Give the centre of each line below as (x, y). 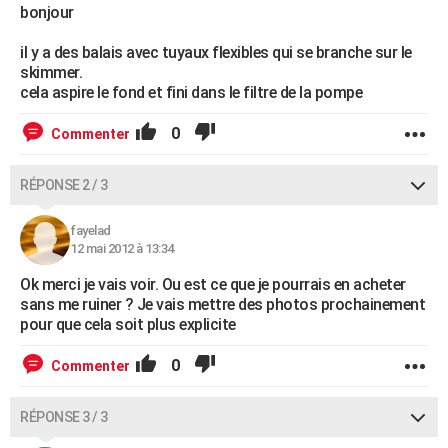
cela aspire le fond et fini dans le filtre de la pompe (191, 92)
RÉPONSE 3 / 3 (64, 417)
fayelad (90, 230)
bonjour (47, 12)
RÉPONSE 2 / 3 (64, 185)
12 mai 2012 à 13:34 (122, 248)
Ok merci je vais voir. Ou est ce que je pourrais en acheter (213, 284)
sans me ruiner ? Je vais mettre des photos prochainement (222, 304)
